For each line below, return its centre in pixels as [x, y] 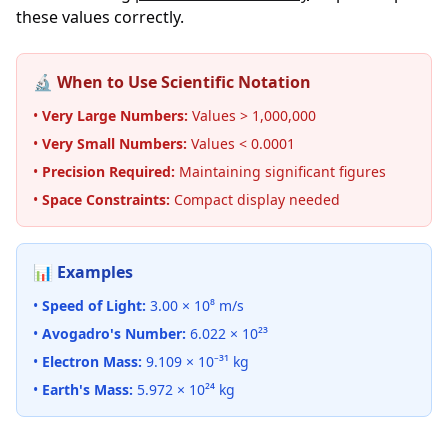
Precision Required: [108, 171]
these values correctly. [100, 17]
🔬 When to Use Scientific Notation [172, 82]
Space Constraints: [106, 199]
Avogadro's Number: [114, 333]
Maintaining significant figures [280, 171]
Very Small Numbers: [114, 143]
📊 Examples [83, 272]
